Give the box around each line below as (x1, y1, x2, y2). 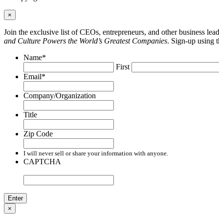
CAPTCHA (23, 157, 61, 166)
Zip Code (23, 130, 53, 138)
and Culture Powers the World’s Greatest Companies (4, 37, 167, 45)
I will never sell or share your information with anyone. (23, 150, 168, 157)
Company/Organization (23, 91, 96, 100)
